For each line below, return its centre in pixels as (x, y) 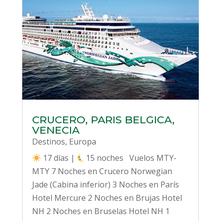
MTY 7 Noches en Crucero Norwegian (102, 171)
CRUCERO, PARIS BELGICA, (103, 120)
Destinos (48, 142)
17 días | (59, 158)
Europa (82, 142)
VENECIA (55, 130)
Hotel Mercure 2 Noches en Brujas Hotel (107, 198)
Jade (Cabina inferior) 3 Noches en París (105, 185)
